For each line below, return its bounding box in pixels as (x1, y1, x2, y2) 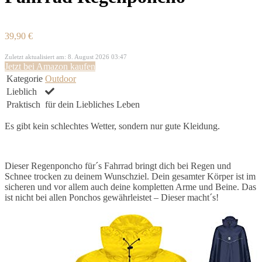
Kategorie (6, 73, 43, 84)
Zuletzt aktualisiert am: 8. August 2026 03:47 (5, 53, 127, 60)
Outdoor (45, 73, 76, 84)
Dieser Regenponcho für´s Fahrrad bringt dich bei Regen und (5, 160, 231, 171)
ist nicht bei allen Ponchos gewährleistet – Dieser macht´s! (5, 192, 219, 202)
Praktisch (6, 99, 40, 109)
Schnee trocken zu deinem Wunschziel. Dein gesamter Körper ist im (5, 171, 256, 181)
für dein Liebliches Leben (45, 99, 140, 109)
